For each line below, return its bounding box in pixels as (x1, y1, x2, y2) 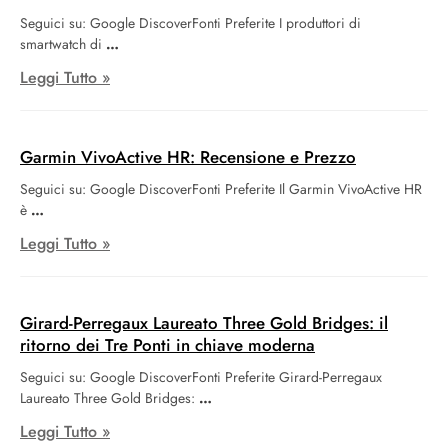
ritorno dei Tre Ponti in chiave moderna (20, 332, 315, 357)
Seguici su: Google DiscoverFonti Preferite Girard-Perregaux (20, 366, 382, 387)
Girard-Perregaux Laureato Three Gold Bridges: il (20, 310, 388, 335)
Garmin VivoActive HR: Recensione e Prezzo (20, 144, 356, 169)
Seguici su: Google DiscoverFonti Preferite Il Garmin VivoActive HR (20, 178, 422, 199)
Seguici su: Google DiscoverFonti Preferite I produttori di (20, 12, 361, 33)
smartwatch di (20, 33, 102, 54)
